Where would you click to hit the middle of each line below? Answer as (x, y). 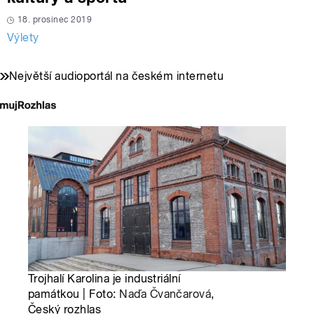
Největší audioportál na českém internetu (117, 76)
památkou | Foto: (74, 294)
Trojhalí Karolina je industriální (104, 279)
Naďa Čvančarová (165, 294)
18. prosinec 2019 (55, 20)
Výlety (23, 38)
